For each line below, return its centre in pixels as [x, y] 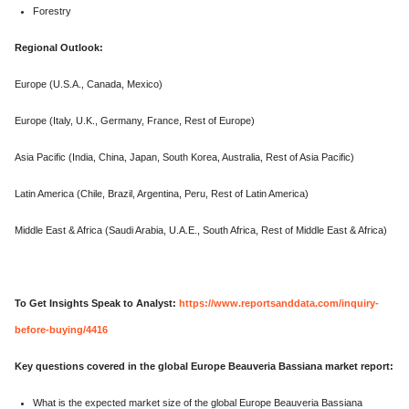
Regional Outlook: [59, 47]
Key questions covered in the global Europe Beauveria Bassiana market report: [204, 366]
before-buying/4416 [61, 329]
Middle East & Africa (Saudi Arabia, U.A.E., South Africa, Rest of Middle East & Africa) [201, 230]
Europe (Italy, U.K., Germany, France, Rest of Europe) [135, 120]
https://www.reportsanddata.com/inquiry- [279, 303]
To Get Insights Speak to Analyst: [95, 303]
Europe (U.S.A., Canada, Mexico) [89, 84]
